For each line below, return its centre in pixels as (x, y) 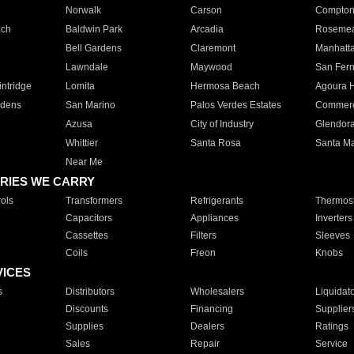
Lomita (80, 86)
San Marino (90, 105)
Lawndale (87, 67)
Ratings (331, 326)
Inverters (333, 218)
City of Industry (222, 124)
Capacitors (88, 218)
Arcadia (207, 29)
